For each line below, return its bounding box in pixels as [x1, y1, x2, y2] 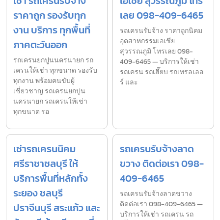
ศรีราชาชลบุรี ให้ [13, 156, 78, 171]
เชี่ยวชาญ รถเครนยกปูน [13, 86, 85, 97]
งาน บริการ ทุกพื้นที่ [13, 23, 90, 38]
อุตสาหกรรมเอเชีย [120, 36, 175, 47]
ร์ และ [120, 77, 138, 88]
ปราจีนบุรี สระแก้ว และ [13, 200, 100, 216]
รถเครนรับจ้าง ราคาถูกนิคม [120, 26, 202, 36]
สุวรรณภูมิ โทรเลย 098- [120, 46, 193, 57]
